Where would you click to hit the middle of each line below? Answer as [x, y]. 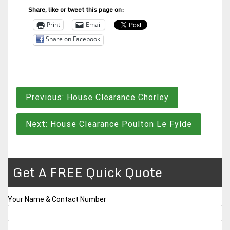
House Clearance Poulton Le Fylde [121, 124]
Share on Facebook [73, 39]
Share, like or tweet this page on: [76, 9]
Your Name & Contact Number [57, 199]
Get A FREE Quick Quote [88, 172]
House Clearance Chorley [118, 97]
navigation [47, 113]
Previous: [45, 97]
